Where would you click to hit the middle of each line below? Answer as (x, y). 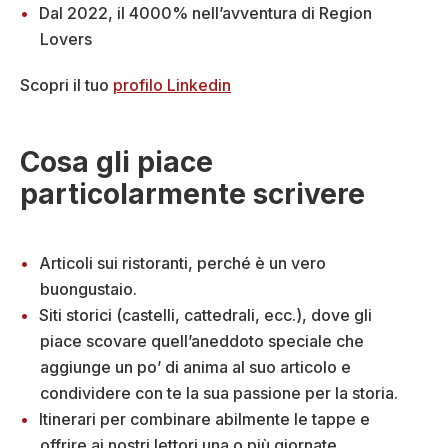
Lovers (66, 39)
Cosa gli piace (116, 162)
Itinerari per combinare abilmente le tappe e (204, 419)
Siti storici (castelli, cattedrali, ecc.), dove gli (205, 315)
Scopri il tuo (66, 85)
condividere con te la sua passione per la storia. (219, 393)
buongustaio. (88, 289)
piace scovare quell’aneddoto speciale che (202, 341)
